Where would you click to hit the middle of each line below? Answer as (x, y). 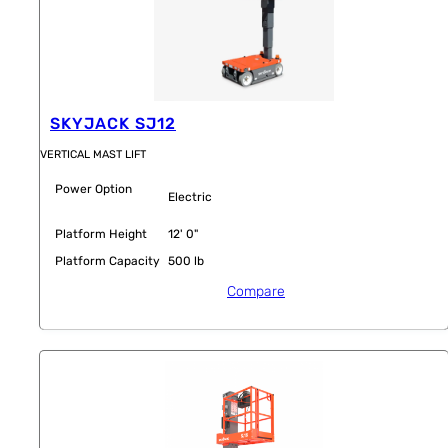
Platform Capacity (107, 260)
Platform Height (101, 233)
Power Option (93, 188)
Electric (190, 196)
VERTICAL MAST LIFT (93, 154)
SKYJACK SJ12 (113, 124)
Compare (256, 291)
